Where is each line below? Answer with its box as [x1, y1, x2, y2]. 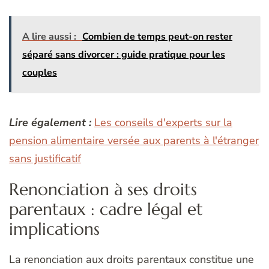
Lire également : [9, 115, 91, 130]
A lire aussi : [22, 29, 76, 43]
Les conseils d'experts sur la [94, 115, 232, 130]
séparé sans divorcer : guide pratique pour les [22, 47, 225, 61]
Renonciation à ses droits [9, 178, 197, 200]
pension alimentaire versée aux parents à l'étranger [9, 133, 259, 148]
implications [9, 218, 100, 240]
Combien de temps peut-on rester [82, 29, 232, 43]
